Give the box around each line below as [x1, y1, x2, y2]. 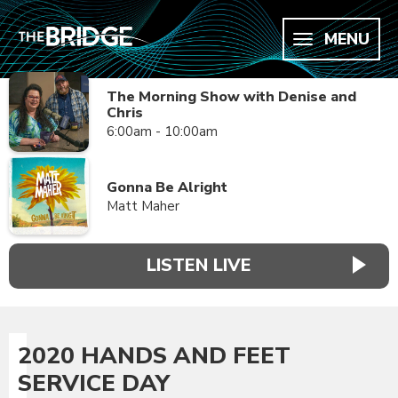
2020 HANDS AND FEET [18, 339, 291, 371]
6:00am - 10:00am [107, 123, 218, 140]
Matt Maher [107, 197, 179, 215]
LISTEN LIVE [147, 253, 251, 278]
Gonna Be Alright [107, 178, 227, 197]
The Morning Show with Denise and [107, 87, 356, 107]
